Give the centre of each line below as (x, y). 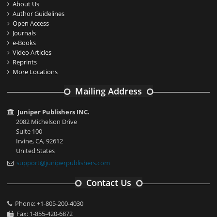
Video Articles (32, 53)
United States (35, 151)
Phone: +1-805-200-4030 (48, 204)
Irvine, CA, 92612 (39, 141)
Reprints (25, 62)
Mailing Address (108, 91)
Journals (24, 33)
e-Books (24, 43)
